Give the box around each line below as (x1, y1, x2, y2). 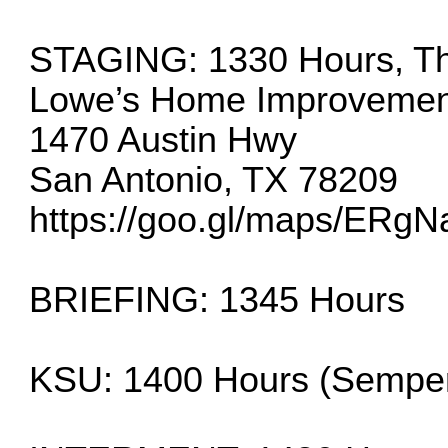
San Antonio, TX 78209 (29, 159, 399, 200)
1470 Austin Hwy (29, 119, 298, 160)
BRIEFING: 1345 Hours (29, 279, 406, 320)
